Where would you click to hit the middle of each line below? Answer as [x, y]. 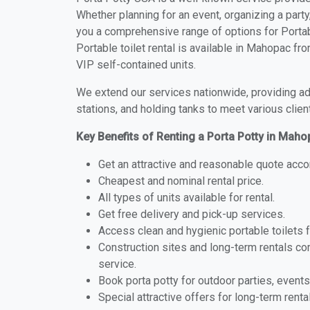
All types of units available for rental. [186, 198]
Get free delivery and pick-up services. [192, 214]
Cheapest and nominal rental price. [181, 181]
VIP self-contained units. [136, 65]
